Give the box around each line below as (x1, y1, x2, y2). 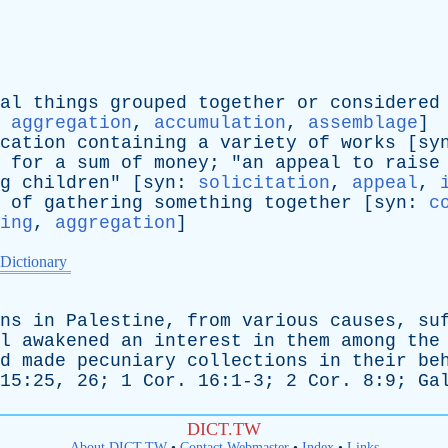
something (154, 193, 253, 213)
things (33, 93, 99, 113)
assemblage (308, 113, 418, 133)
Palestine (66, 311, 165, 331)
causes (330, 311, 396, 331)
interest (154, 331, 242, 351)
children (22, 173, 110, 193)
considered (330, 93, 440, 113)
